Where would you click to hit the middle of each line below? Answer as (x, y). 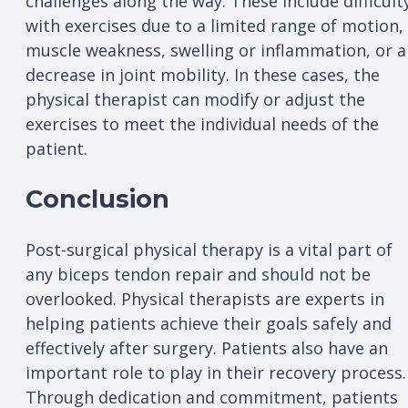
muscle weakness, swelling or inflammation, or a (216, 50)
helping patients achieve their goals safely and (209, 324)
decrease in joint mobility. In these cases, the (203, 74)
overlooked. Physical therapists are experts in (205, 299)
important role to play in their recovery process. (216, 373)
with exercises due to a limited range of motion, (214, 25)
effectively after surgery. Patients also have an (207, 348)
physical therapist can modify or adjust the (195, 99)
